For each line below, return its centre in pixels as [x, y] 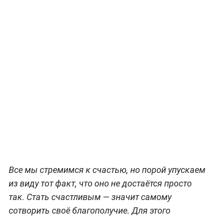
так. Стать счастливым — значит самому [90, 197]
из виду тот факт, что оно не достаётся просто [100, 183]
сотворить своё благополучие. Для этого [89, 210]
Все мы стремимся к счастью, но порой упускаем [107, 170]
